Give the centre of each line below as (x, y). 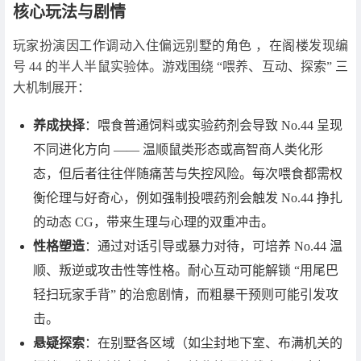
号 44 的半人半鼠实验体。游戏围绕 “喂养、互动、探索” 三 (180, 66)
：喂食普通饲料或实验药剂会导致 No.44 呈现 (214, 125)
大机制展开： (52, 87)
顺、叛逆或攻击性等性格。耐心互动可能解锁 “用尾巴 (186, 270)
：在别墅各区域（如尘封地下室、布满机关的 (214, 342)
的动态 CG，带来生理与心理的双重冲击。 (154, 222)
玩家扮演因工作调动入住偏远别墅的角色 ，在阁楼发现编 (180, 45)
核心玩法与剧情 (69, 12)
